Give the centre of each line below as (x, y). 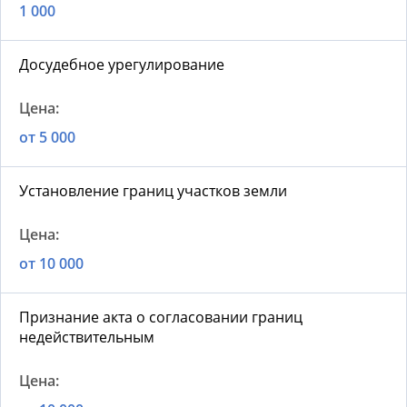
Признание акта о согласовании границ (161, 318)
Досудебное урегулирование (122, 65)
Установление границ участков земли (153, 191)
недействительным (87, 338)
